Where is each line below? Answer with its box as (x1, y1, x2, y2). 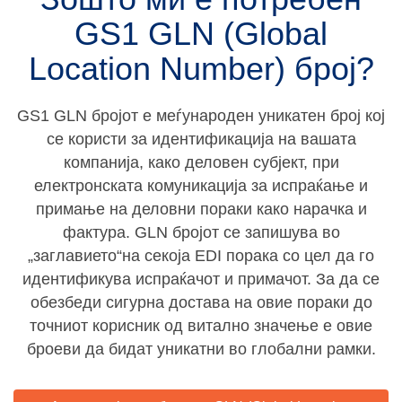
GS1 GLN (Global (74, 15, 328, 52)
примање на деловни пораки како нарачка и (35, 200, 367, 218)
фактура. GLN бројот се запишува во (62, 223, 340, 241)
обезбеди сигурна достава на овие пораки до (30, 293, 372, 311)
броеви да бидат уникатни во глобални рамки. (26, 340, 376, 358)
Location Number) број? (28, 50, 374, 87)
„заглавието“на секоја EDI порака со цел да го (28, 247, 374, 265)
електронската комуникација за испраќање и (34, 177, 368, 195)
